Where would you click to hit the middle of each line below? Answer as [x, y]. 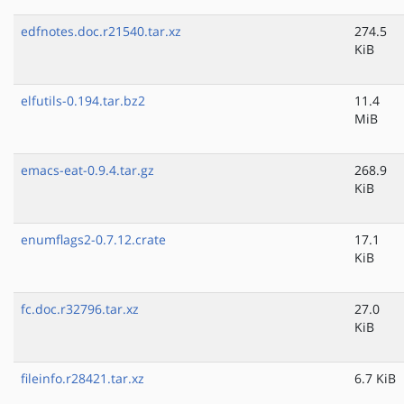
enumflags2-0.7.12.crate [93, 240]
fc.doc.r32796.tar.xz [80, 309]
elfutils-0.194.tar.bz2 [83, 101]
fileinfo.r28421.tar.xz [83, 379]
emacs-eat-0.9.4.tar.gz [87, 170]
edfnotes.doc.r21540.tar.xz [101, 32]
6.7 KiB [375, 379]
